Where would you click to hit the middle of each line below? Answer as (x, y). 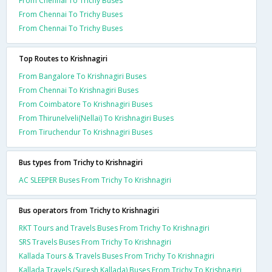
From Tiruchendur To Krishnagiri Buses (86, 132)
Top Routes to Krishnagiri (63, 58)
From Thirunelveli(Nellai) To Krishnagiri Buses (96, 118)
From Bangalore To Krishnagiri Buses (83, 76)
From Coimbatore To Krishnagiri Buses (86, 104)
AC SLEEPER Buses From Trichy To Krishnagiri (95, 180)
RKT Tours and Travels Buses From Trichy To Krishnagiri (114, 228)
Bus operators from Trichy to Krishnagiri (89, 210)
